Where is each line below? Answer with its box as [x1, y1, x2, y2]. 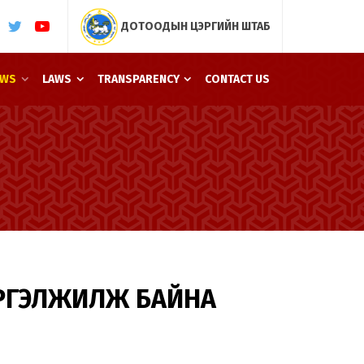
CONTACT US [205, 72, 271, 86]
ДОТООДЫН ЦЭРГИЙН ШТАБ [118, 19, 271, 33]
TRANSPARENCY [97, 72, 180, 86]
